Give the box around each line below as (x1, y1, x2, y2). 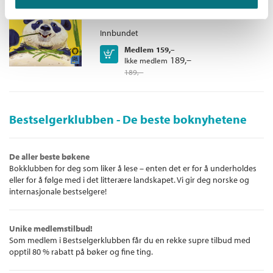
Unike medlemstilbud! (9, 223, 93, 234)
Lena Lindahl (179, 7, 238, 22)
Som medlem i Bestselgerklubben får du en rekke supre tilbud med (9, 235, 250, 246)
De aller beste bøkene (9, 151, 90, 162)
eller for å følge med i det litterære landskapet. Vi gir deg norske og (9, 174, 249, 185)
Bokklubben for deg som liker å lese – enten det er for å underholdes (9, 163, 257, 174)
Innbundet (100, 27, 139, 38)
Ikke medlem (124, 55, 168, 65)
